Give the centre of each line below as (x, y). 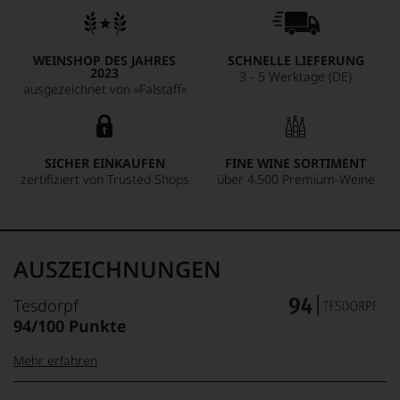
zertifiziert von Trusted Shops (104, 179)
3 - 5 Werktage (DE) (296, 76)
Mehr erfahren (55, 360)
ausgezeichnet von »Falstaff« (104, 89)
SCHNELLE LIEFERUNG (296, 60)
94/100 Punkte (70, 326)
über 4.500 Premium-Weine (296, 179)
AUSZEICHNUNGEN (117, 269)
